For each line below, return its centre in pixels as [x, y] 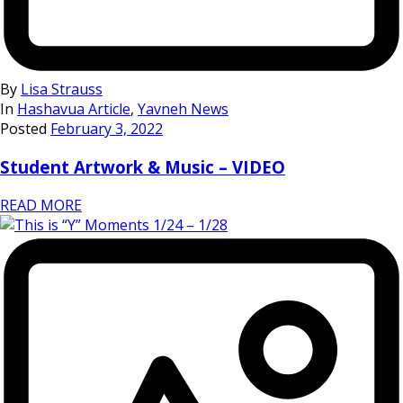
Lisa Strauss [62, 90]
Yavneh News [183, 109]
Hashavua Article [74, 109]
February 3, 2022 [107, 129]
